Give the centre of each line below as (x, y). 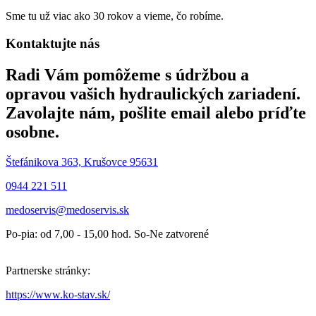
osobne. (32, 132)
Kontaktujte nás (53, 44)
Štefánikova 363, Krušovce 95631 (82, 162)
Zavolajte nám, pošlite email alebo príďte (156, 113)
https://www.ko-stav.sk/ (58, 294)
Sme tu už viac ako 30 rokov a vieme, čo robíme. (115, 16)
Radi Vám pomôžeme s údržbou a (127, 74)
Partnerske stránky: (48, 270)
